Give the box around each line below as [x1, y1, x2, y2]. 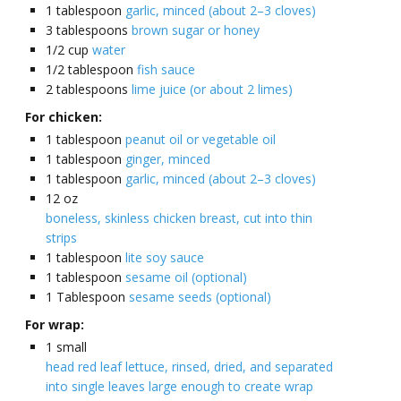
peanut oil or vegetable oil [125, 131, 276, 149]
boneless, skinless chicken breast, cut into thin [46, 209, 312, 227]
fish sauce [137, 61, 195, 79]
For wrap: [25, 316, 84, 334]
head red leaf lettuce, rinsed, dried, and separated [46, 358, 333, 376]
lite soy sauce [125, 249, 204, 267]
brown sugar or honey [132, 21, 260, 39]
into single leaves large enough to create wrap [46, 378, 313, 396]
